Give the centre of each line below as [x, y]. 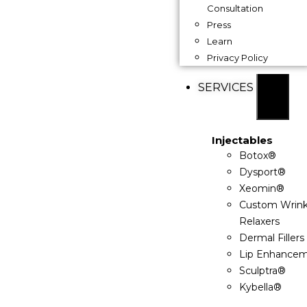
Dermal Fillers [271, 238]
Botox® [257, 156]
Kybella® [260, 287]
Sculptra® [262, 271]
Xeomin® [261, 188]
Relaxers [259, 221]
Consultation [235, 8]
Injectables [242, 140]
